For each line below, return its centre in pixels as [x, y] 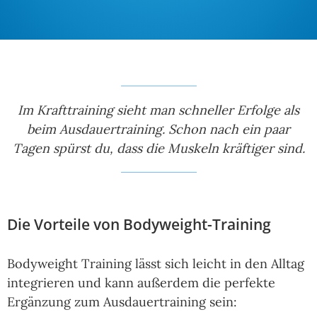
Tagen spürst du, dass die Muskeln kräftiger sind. [158, 149]
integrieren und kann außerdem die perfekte [141, 283]
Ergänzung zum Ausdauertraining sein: [122, 302]
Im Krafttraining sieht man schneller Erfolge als [158, 110]
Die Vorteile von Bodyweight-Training [139, 225]
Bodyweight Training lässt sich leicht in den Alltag [156, 264]
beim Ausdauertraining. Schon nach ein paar [158, 129]
